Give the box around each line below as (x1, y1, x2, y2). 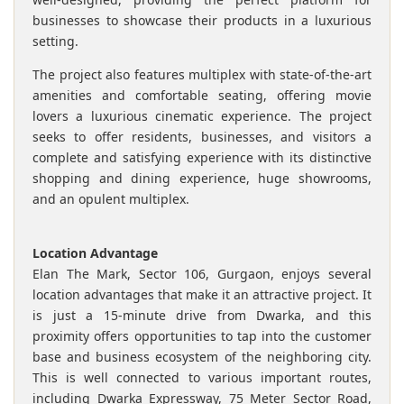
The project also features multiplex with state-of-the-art (32, 65, 372, 83)
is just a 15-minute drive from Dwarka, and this (32, 306, 372, 324)
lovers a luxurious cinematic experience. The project (32, 106, 372, 124)
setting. (32, 32, 78, 50)
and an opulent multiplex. (32, 189, 189, 207)
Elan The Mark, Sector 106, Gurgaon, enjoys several (32, 264, 372, 282)
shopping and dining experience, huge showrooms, (32, 169, 372, 187)
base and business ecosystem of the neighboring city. (32, 347, 372, 365)
